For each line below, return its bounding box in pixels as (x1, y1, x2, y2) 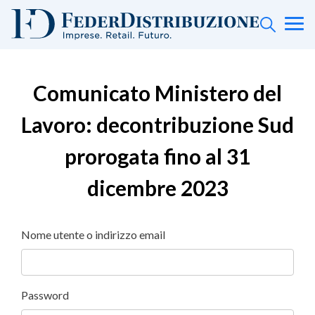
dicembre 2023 (86, 174, 229, 200)
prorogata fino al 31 (65, 143, 250, 169)
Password (21, 288, 69, 302)
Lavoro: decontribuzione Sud (21, 111, 294, 137)
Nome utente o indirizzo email (21, 227, 165, 241)
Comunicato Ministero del (33, 79, 282, 105)
